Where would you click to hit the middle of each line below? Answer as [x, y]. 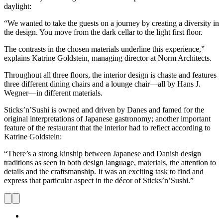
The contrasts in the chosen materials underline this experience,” [104, 49]
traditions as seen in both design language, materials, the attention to [110, 163]
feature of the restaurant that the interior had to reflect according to [107, 128]
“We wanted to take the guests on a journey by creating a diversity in [111, 23]
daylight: [18, 6]
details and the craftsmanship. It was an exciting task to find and [104, 172]
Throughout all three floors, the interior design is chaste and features [110, 75]
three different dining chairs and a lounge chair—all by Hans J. [102, 84]
